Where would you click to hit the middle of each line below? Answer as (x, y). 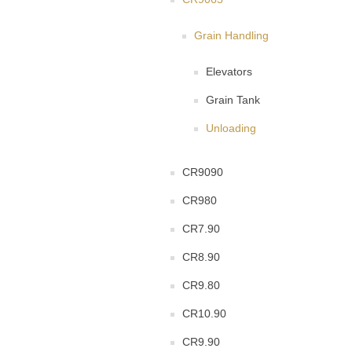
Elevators (229, 72)
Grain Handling (231, 36)
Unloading (231, 128)
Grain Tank (233, 100)
